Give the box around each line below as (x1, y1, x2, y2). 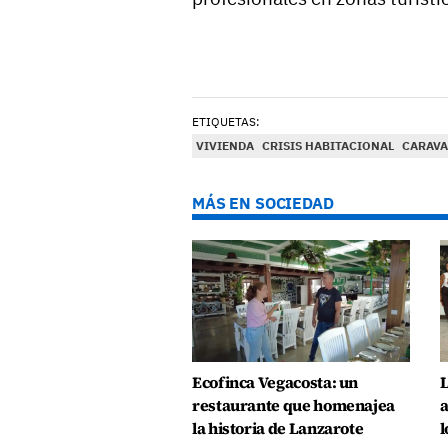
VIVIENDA (196, 138, 254, 154)
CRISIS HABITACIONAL (262, 138, 394, 154)
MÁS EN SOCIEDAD (192, 193, 334, 214)
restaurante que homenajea (192, 395, 395, 417)
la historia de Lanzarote (192, 418, 364, 440)
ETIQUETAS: (192, 114, 260, 130)
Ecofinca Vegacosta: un (192, 372, 359, 394)
